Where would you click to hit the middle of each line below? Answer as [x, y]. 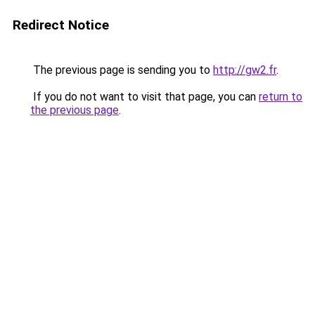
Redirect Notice [61, 25]
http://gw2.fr [245, 70]
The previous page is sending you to [122, 70]
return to [281, 97]
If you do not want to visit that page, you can [144, 97]
